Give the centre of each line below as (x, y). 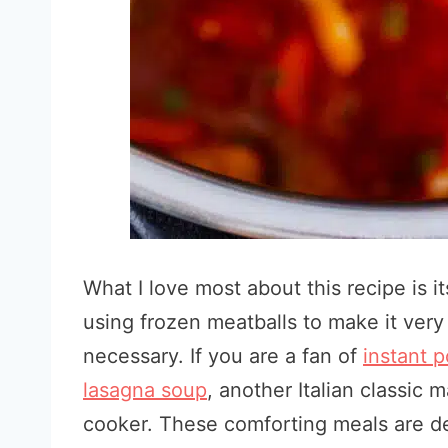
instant (398, 356)
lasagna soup (145, 390)
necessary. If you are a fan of (223, 356)
